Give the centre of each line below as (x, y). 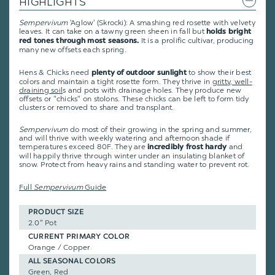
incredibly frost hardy (187, 148)
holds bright (229, 32)
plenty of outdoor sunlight (139, 73)
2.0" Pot (42, 223)
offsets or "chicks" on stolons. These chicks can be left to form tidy (134, 99)
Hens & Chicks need (55, 72)
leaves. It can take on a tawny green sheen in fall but (113, 32)
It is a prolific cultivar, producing (196, 41)
